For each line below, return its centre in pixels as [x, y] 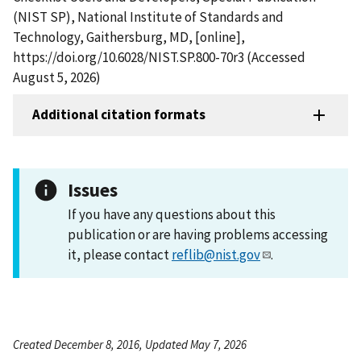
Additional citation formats [119, 115]
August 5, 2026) [57, 77]
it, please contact [120, 254]
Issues [93, 189]
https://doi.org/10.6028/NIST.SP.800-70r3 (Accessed [159, 57]
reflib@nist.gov [216, 254]
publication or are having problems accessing [198, 234]
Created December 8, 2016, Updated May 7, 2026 [130, 344]
